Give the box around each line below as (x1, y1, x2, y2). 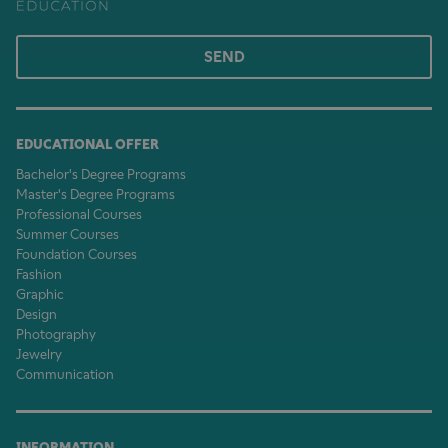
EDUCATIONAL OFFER (16, 137, 159, 153)
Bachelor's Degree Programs (16, 167, 186, 183)
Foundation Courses (16, 247, 137, 263)
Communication (16, 367, 114, 383)
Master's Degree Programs (16, 187, 175, 203)
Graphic (16, 287, 64, 303)
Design (16, 307, 57, 323)
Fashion (16, 267, 62, 283)
